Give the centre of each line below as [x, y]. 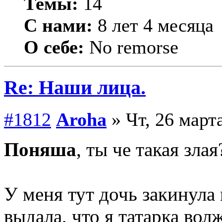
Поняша [40, 149]
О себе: [54, 47]
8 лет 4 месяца [153, 26]
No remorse [131, 47]
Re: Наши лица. [75, 87]
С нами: [58, 26]
